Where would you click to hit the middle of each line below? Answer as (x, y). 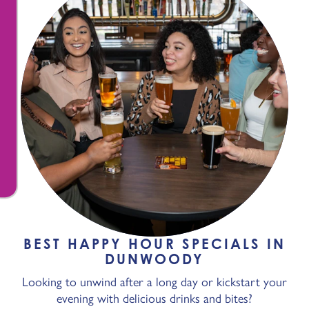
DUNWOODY (154, 259)
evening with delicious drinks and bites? (154, 299)
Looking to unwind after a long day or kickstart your (154, 282)
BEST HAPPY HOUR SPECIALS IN (154, 244)
